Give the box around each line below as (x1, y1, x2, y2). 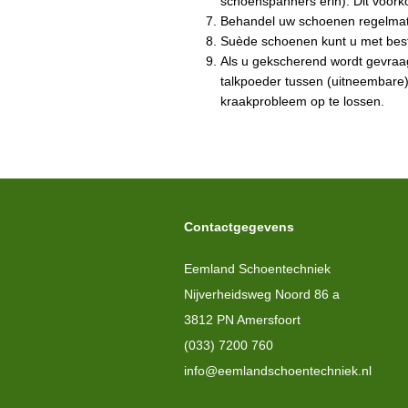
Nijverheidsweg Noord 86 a (184, 287, 340, 302)
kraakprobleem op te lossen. (220, 94, 384, 109)
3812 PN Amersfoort (184, 312, 301, 328)
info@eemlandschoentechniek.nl (184, 363, 372, 379)
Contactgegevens (184, 219, 294, 234)
